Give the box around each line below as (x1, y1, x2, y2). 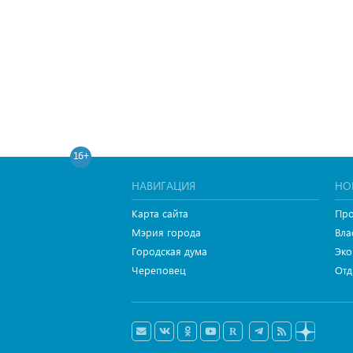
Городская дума (132, 244, 207, 258)
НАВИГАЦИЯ (132, 178, 195, 193)
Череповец (132, 263, 186, 277)
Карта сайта (132, 206, 188, 220)
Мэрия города (132, 225, 201, 239)
